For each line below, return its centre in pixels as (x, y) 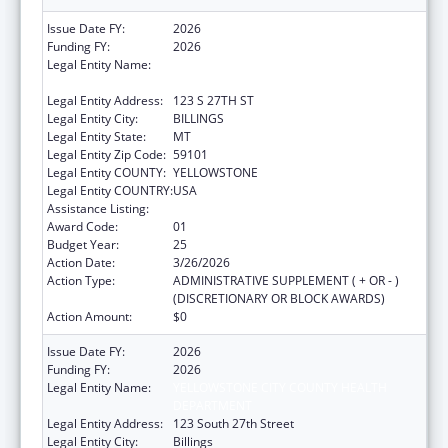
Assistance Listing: (98, 208)
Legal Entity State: (96, 136)
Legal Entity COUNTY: (106, 172)
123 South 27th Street (233, 423)
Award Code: (82, 226)
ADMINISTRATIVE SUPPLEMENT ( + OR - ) (286, 280)
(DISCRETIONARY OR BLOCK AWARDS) (279, 298)
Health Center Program (238, 208)
